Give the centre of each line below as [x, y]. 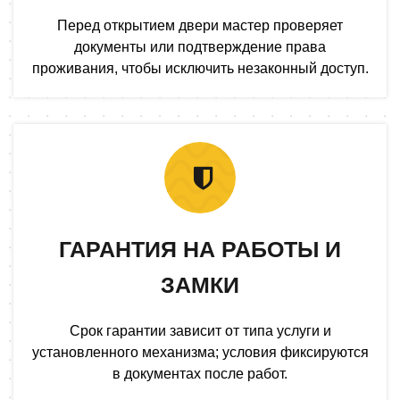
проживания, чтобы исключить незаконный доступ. [200, 68]
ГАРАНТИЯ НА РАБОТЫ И [200, 249]
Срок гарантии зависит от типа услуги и [200, 330]
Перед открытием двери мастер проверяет [200, 25]
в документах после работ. [200, 373]
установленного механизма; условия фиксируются [200, 352]
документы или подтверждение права [200, 46]
